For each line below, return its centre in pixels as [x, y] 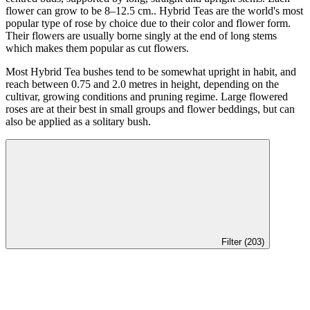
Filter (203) [254, 241]
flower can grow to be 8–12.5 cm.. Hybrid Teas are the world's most [154, 10]
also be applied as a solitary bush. [80, 121]
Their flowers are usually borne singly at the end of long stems [141, 35]
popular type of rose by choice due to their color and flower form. [148, 23]
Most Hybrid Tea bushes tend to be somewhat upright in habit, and [151, 71]
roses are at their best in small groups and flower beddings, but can [150, 109]
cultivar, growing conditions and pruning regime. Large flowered [147, 96]
